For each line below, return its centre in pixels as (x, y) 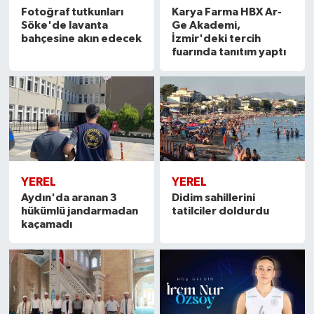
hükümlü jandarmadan (79, 211)
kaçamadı (46, 225)
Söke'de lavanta (64, 25)
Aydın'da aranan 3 (69, 198)
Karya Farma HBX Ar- (227, 12)
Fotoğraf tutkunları (72, 12)
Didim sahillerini (214, 198)
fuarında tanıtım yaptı (229, 52)
